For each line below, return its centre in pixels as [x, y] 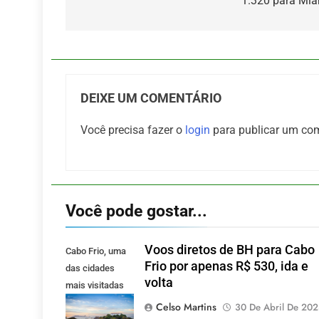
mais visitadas [95, 285]
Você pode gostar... [136, 210]
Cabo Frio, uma [96, 251]
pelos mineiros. [97, 302]
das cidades [90, 268]
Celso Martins [186, 307]
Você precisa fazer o [133, 130]
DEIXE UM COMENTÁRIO [151, 98]
